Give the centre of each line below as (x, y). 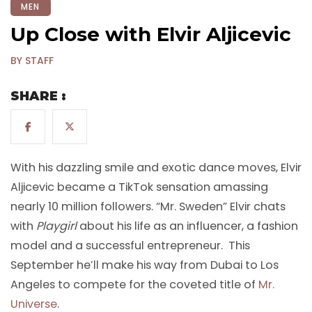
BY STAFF (32, 61)
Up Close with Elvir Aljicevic (151, 34)
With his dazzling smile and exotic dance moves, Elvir (156, 168)
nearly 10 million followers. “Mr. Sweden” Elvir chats (148, 207)
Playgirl (56, 226)
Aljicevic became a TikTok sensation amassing (139, 187)
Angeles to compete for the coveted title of (134, 285)
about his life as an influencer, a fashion (187, 226)
